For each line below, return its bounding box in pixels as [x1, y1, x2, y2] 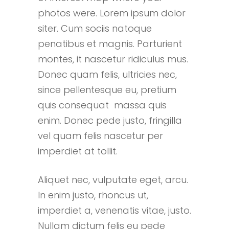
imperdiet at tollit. [38, 145, 118, 157]
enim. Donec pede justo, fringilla [38, 114, 182, 127]
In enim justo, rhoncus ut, [38, 189, 148, 201]
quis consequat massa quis [38, 99, 167, 111]
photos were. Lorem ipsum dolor [38, 7, 186, 19]
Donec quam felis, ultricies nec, [38, 68, 177, 81]
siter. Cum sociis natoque [38, 22, 152, 35]
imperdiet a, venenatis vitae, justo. [38, 204, 191, 217]
